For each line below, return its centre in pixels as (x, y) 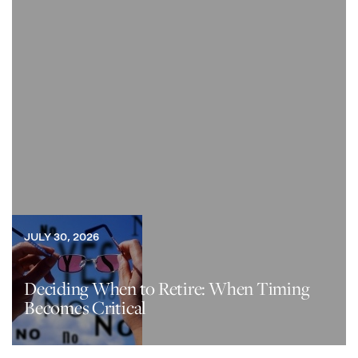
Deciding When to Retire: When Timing (167, 288)
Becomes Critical (86, 308)
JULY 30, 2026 (62, 237)
